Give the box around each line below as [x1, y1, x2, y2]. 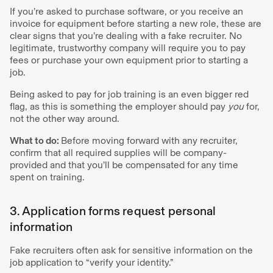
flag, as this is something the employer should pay [10, 100, 228, 112]
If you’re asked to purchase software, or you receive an [10, 5, 243, 17]
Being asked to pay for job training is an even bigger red [10, 88, 249, 100]
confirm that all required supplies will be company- [10, 146, 227, 158]
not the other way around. [10, 112, 119, 124]
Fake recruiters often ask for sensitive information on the [10, 244, 253, 256]
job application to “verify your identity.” [10, 256, 173, 268]
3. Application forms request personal [10, 203, 216, 218]
